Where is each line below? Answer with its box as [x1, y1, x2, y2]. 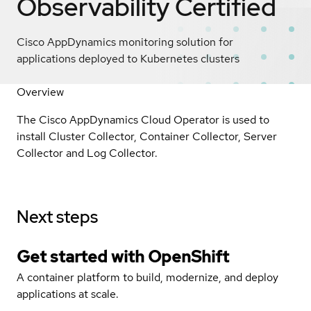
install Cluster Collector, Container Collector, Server [17, 128, 277, 144]
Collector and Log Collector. [17, 145, 158, 160]
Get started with [17, 245, 148, 267]
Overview [17, 84, 64, 99]
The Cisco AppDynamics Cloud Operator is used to [17, 112, 269, 127]
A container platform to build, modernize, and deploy [17, 269, 278, 285]
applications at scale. [17, 286, 119, 301]
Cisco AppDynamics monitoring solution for [17, 34, 233, 49]
